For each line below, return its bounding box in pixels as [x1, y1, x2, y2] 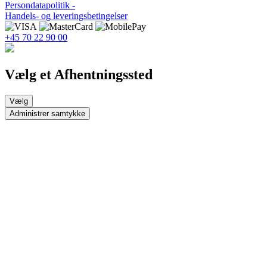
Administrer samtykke [10, 108, 85, 118]
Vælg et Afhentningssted [5, 66, 153, 82]
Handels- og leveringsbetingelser [5, 10, 128, 21]
